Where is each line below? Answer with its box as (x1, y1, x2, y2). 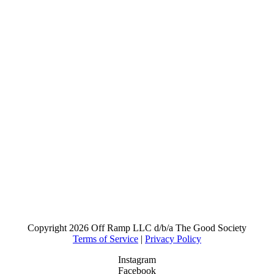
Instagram (118, 254, 156, 265)
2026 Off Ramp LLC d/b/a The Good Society (69, 222, 246, 233)
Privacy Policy (145, 233, 201, 244)
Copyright (28, 222, 69, 233)
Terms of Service (73, 233, 138, 244)
